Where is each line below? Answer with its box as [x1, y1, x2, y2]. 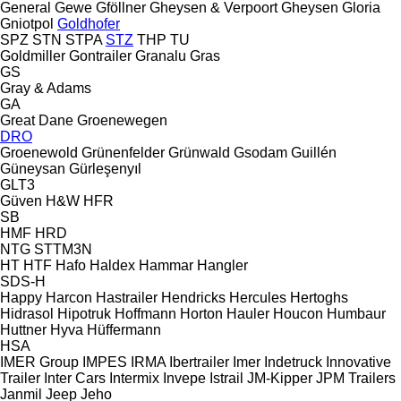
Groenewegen [77, 112, 167, 128]
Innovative [326, 354, 391, 370]
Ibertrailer [169, 354, 229, 370]
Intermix [109, 370, 159, 386]
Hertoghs [290, 289, 348, 305]
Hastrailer [96, 289, 158, 305]
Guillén [291, 144, 337, 160]
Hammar [139, 257, 193, 273]
